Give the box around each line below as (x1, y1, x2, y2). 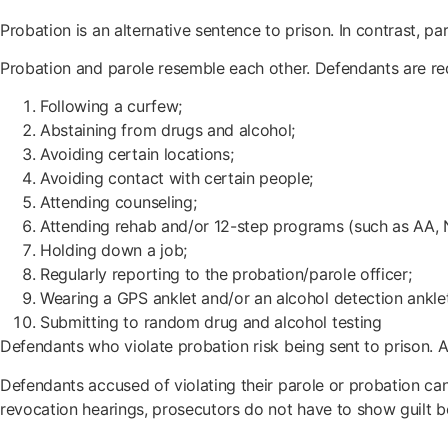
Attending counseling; (40, 192, 197, 213)
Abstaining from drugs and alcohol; (40, 120, 296, 141)
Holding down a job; (40, 240, 187, 261)
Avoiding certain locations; (40, 144, 234, 165)
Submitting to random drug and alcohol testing (40, 312, 382, 333)
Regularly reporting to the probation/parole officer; (40, 264, 412, 285)
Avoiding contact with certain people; (40, 168, 314, 189)
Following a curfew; (40, 96, 182, 117)
